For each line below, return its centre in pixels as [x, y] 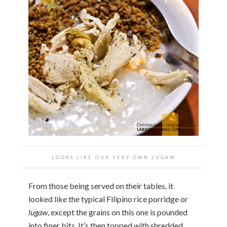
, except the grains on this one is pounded [118, 212]
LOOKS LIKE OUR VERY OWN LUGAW [113, 158]
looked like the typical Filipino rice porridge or [108, 199]
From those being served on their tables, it [101, 186]
